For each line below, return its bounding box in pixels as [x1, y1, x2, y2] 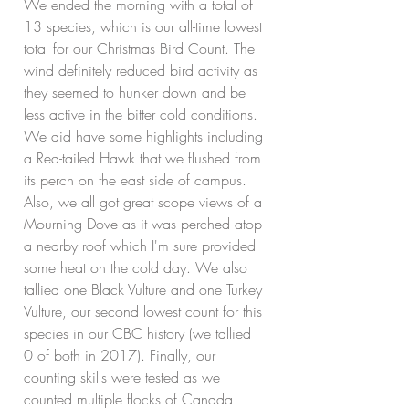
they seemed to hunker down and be [24, 82, 250, 102]
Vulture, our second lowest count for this [24, 301, 267, 321]
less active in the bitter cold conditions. [24, 104, 262, 124]
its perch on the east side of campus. [24, 170, 251, 190]
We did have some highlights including [24, 126, 267, 146]
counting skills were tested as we [24, 367, 225, 387]
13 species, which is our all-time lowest [24, 16, 267, 37]
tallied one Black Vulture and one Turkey [24, 279, 267, 299]
